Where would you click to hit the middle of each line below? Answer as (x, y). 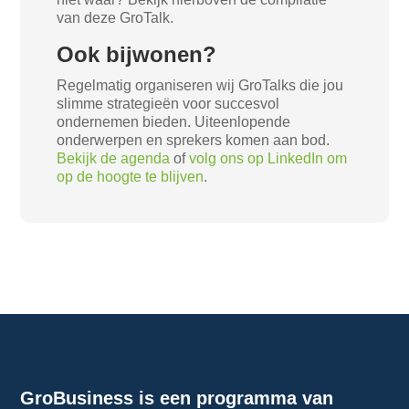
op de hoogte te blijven (131, 177)
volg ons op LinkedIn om (268, 158)
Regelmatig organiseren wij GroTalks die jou (200, 85)
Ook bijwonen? (137, 54)
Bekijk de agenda (114, 158)
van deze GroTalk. (115, 18)
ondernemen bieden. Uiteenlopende (174, 122)
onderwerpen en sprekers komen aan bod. (194, 140)
